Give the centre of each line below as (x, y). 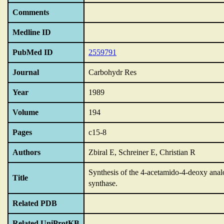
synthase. (103, 183)
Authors (26, 152)
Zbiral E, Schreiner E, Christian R (142, 152)
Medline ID (32, 32)
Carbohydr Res (112, 72)
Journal (26, 72)
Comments (31, 12)
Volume (25, 112)
